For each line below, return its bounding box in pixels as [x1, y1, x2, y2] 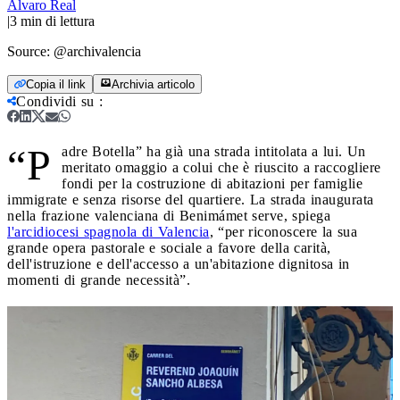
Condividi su [16, 93, 95, 109]
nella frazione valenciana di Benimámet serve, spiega [7, 207, 330, 223]
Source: [7, 43, 54, 59]
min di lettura [21, 12, 95, 29]
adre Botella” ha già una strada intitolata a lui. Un [62, 143, 366, 159]
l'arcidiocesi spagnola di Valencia [7, 223, 210, 239]
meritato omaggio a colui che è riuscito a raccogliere [62, 159, 381, 175]
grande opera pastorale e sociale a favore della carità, [7, 239, 331, 255]
